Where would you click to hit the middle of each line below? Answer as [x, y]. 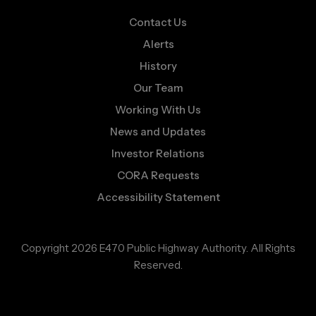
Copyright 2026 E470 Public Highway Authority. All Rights [158, 248]
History [158, 66]
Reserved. [158, 265]
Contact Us [158, 23]
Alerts [158, 44]
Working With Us [158, 110]
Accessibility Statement [158, 197]
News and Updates [158, 132]
